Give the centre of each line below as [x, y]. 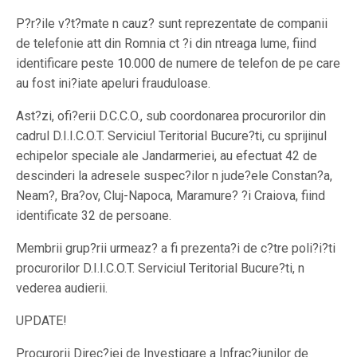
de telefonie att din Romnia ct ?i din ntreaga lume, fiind [166, 43]
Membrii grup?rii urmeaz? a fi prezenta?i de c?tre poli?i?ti [176, 248]
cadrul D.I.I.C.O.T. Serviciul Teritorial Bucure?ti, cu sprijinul [171, 136]
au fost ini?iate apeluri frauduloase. [113, 83]
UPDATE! [41, 321]
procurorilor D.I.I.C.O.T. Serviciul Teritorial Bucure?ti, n [160, 268]
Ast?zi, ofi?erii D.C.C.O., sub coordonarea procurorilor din [171, 116]
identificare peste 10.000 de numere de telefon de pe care [178, 63]
